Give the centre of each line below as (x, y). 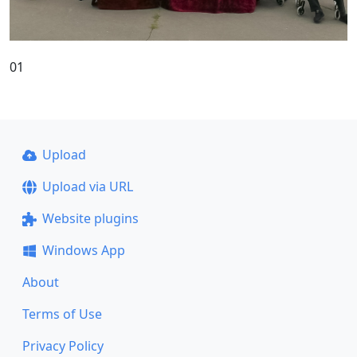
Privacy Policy (63, 346)
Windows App (83, 250)
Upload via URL (87, 186)
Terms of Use (62, 314)
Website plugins (90, 218)
